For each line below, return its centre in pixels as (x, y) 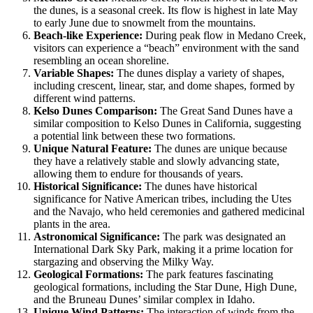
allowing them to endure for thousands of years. (138, 173)
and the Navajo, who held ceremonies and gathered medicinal (169, 211)
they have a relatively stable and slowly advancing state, (156, 161)
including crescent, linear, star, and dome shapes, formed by (164, 85)
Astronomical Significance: (97, 236)
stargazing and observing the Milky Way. (124, 261)
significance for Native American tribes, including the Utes (162, 198)
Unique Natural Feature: (93, 148)
